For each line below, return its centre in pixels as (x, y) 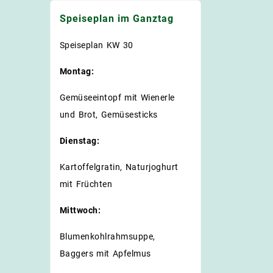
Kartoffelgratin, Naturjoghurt (119, 167)
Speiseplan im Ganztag (117, 18)
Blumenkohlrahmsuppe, (108, 236)
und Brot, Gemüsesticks (109, 114)
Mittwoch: (80, 210)
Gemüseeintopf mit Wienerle (117, 97)
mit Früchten (86, 184)
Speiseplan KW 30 (97, 45)
